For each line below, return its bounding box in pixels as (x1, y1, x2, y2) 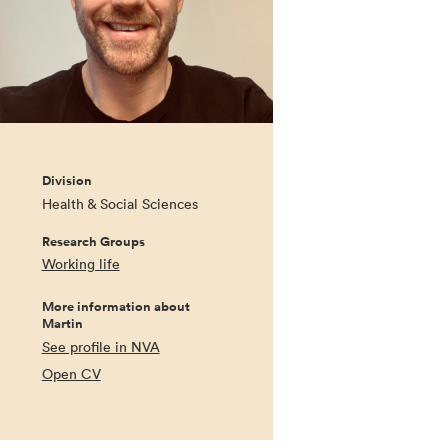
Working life (41, 255, 120, 274)
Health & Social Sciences (41, 194, 198, 213)
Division (41, 172, 92, 191)
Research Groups (41, 232, 145, 251)
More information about (41, 298, 190, 317)
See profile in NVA (41, 337, 160, 356)
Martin (41, 315, 83, 334)
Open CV (41, 364, 101, 383)
